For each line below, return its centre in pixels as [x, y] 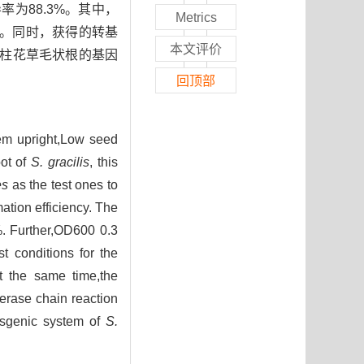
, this [104, 162]
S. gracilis [61, 162]
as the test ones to [63, 185]
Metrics [196, 18]
